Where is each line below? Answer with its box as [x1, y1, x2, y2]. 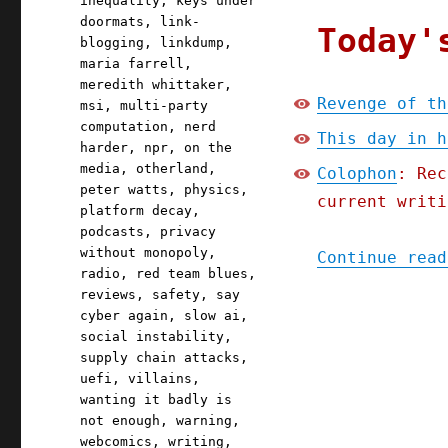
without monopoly [80, 245, 209, 261]
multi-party [120, 98, 209, 114]
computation [80, 119, 169, 135]
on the [184, 140, 233, 156]
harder [80, 140, 129, 156]
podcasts [80, 224, 145, 240]
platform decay [80, 203, 193, 219]
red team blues [136, 266, 249, 282]
